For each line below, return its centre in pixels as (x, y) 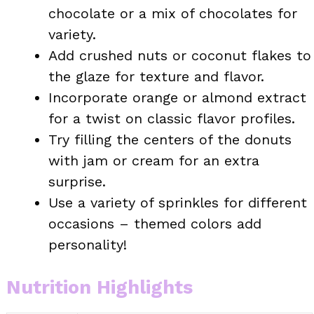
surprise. (77, 181)
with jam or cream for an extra (154, 160)
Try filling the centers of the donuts (170, 139)
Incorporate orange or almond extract (177, 97)
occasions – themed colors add (155, 223)
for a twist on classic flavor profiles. (172, 118)
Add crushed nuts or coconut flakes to (180, 55)
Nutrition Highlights (100, 287)
